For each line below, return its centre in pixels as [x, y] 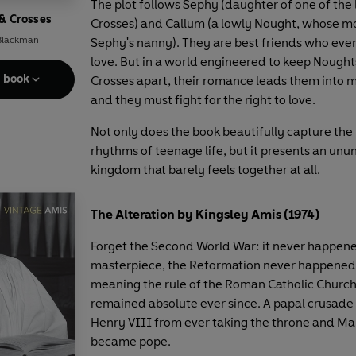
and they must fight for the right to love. [203, 99]
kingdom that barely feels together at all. [207, 169]
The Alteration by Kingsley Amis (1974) [205, 214]
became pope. [135, 341]
